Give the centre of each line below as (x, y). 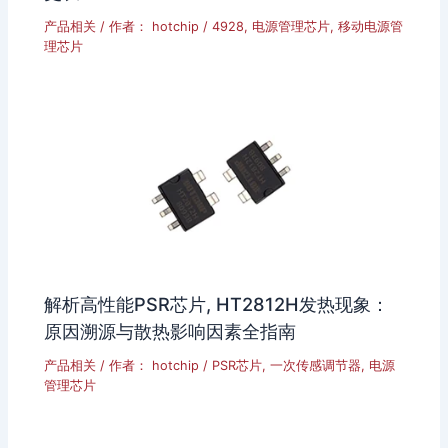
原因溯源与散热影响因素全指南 (170, 331)
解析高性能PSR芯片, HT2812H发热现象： (217, 304)
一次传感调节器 (316, 366)
